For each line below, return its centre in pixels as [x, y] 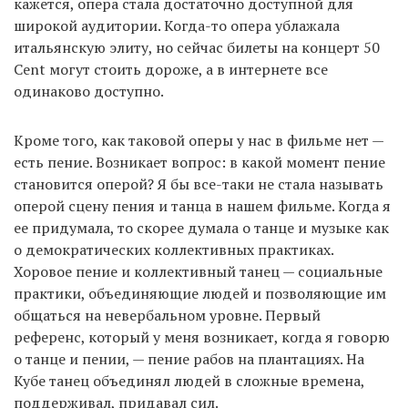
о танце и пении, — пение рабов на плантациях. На [189, 358]
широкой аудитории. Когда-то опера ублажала [177, 25]
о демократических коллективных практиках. [173, 249]
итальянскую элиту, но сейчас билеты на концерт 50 [197, 47]
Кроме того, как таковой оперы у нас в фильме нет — [199, 140]
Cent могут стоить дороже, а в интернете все [171, 69]
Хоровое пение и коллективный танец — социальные [198, 271]
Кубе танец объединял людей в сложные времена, [189, 380]
